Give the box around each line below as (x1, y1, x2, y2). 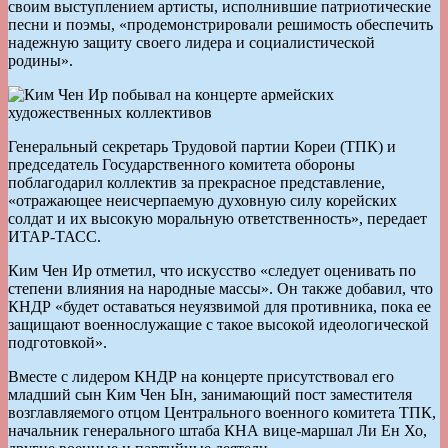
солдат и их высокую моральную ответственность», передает (8, 209, 427, 227)
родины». (8, 51, 73, 69)
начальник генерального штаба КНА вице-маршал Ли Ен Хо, (8, 421, 427, 439)
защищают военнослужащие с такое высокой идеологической (8, 315, 429, 333)
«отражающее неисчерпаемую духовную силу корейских (8, 191, 397, 209)
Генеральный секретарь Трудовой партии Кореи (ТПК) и (8, 137, 396, 155)
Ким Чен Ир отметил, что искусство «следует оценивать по (8, 261, 416, 279)
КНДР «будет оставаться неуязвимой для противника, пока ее (8, 297, 431, 315)
